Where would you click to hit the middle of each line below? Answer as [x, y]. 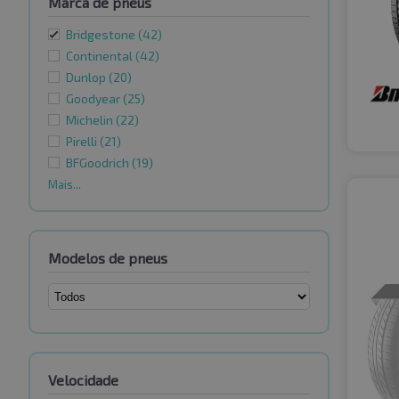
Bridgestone [102, 35]
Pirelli [83, 142]
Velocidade [83, 380]
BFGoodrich [99, 163]
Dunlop [87, 77]
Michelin [91, 120]
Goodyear [94, 99]
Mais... [65, 185]
